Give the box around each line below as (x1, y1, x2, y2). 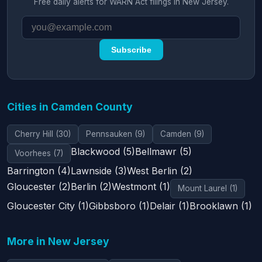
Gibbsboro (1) (89, 199, 150, 212)
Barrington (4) (7, 164, 71, 177)
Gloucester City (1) (7, 199, 89, 212)
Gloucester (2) (7, 180, 71, 192)
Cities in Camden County (7, 100, 133, 113)
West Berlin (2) (127, 164, 192, 177)
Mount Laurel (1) (178, 183, 237, 193)
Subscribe (111, 44, 151, 54)
